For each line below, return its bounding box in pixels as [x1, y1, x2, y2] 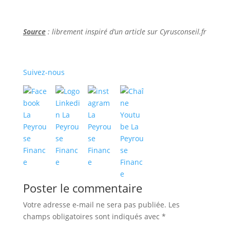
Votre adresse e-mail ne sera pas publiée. [23, 199, 166, 209]
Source [23, 26, 46, 36]
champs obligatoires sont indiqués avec [23, 211, 162, 221]
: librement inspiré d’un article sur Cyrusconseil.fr [45, 26, 206, 36]
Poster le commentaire [23, 180, 142, 196]
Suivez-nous [23, 67, 65, 77]
